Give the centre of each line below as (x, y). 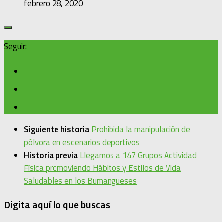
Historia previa (52, 155)
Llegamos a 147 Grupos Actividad (138, 155)
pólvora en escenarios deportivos (82, 142)
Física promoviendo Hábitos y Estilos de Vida (102, 168)
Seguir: (15, 46)
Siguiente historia (57, 130)
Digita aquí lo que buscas (57, 204)
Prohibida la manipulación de (141, 130)
